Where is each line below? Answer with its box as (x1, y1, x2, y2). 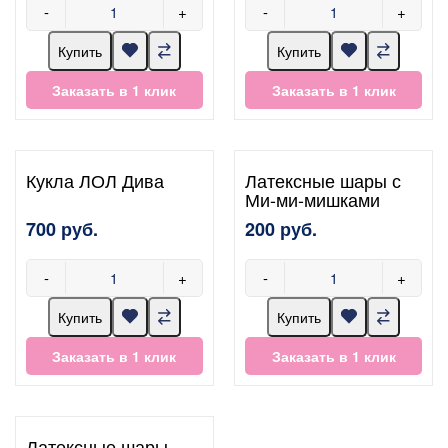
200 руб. (245, 215, 318, 242)
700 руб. (26, 215, 98, 242)
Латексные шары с (245, 166, 402, 193)
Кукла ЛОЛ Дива (26, 166, 164, 193)
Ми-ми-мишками (245, 185, 381, 212)
